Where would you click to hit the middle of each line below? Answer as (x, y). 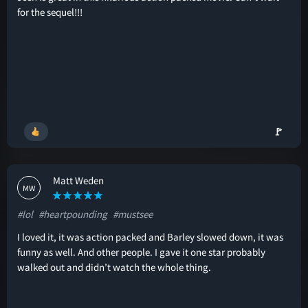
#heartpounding (73, 214)
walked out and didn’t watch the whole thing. (114, 267)
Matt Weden (78, 180)
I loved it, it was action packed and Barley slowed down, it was (150, 237)
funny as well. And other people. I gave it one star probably (141, 252)
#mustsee (133, 214)
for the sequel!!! (50, 12)
